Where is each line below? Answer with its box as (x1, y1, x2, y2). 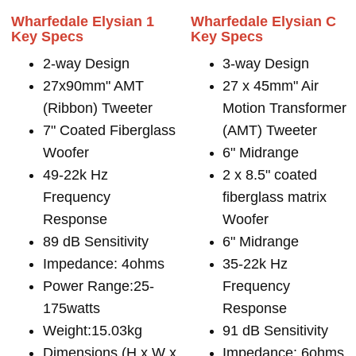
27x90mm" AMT (43, 77, 144, 94)
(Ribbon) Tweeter (43, 99, 153, 116)
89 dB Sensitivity (43, 233, 149, 250)
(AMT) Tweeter (222, 122, 318, 138)
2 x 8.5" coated (222, 166, 318, 183)
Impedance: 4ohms (43, 255, 164, 272)
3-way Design (222, 55, 310, 72)
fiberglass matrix (222, 188, 327, 205)
